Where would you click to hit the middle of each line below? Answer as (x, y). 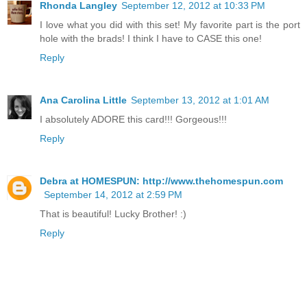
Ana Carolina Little (83, 100)
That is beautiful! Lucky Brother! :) (113, 213)
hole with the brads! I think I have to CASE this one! (151, 38)
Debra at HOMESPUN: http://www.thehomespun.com (161, 181)
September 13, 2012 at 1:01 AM (200, 100)
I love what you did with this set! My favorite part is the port (170, 24)
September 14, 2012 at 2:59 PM (113, 194)
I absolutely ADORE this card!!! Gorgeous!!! (133, 119)
